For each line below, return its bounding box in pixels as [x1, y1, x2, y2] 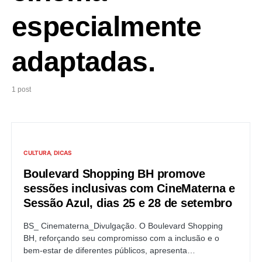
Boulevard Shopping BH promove [23, 167, 205, 180]
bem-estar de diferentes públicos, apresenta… [23, 246, 195, 255]
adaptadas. [12, 46, 155, 77]
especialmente [12, 11, 202, 42]
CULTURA [23, 149, 51, 156]
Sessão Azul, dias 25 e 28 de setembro [23, 196, 232, 209]
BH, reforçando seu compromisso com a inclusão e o [23, 233, 219, 243]
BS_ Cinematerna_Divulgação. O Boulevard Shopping [23, 221, 223, 230]
